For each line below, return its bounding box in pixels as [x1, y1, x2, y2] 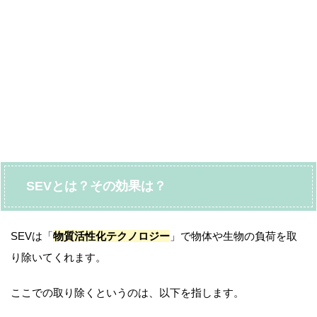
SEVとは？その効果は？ [26, 179, 166, 194]
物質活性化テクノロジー [53, 230, 170, 243]
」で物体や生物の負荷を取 [170, 230, 297, 243]
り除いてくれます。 [11, 251, 106, 264]
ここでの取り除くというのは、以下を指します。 [11, 287, 244, 299]
